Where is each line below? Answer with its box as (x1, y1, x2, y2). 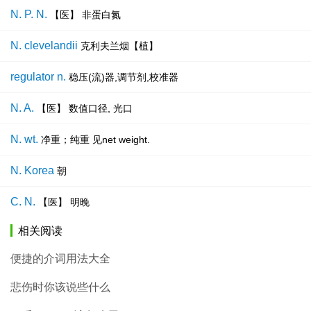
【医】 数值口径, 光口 (37, 103, 133, 115)
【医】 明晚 (38, 196, 90, 208)
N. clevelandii (10, 40, 78, 52)
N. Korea (10, 165, 54, 177)
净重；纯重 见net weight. (41, 134, 150, 146)
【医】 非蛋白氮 (50, 9, 121, 21)
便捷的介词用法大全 (10, 253, 110, 265)
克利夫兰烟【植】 (81, 40, 158, 52)
